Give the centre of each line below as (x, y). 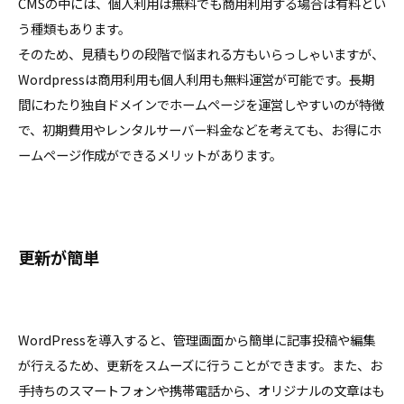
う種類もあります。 (74, 28)
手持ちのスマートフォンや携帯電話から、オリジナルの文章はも (201, 390)
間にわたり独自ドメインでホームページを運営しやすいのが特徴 (201, 104)
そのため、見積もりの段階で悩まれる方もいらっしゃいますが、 (201, 53)
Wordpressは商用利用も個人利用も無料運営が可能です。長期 (196, 78)
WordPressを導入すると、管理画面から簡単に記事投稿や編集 (197, 340)
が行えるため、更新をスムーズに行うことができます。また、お (200, 365)
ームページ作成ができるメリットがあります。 (150, 154)
